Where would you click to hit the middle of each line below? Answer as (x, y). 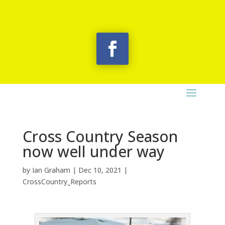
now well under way (93, 151)
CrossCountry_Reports (59, 182)
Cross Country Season (100, 136)
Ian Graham (51, 170)
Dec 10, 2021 (100, 170)
